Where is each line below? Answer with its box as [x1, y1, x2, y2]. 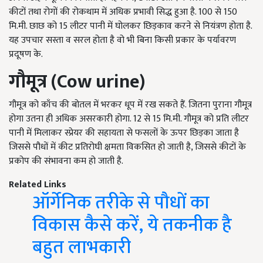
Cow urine [57, 66, 139, 98]
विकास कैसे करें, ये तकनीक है [32, 210, 232, 241]
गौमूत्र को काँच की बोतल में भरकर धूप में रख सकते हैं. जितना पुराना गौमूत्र [9, 97, 252, 113]
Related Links [9, 177, 66, 193]
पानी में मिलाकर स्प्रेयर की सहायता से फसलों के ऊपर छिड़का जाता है [9, 125, 239, 141]
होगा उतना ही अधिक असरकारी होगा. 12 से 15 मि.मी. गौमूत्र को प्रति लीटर [9, 111, 249, 127]
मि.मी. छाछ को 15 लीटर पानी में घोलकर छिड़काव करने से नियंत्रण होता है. [9, 18, 252, 35]
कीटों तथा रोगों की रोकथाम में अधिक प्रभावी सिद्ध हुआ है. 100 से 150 [9, 4, 237, 21]
